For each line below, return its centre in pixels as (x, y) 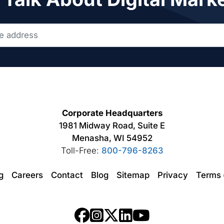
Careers (27, 175)
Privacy (173, 175)
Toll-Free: (81, 150)
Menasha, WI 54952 (112, 138)
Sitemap (133, 175)
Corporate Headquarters (112, 113)
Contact (67, 175)
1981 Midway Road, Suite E (112, 125)
